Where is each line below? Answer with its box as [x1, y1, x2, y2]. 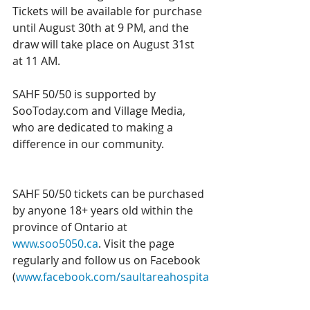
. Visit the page [98, 236, 177, 251]
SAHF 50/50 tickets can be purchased [12, 186, 207, 201]
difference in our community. [12, 136, 167, 152]
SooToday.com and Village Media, [12, 103, 188, 118]
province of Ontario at [12, 219, 130, 235]
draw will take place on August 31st [12, 37, 197, 52]
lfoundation [12, 286, 73, 301]
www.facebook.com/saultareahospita [16, 269, 209, 284]
